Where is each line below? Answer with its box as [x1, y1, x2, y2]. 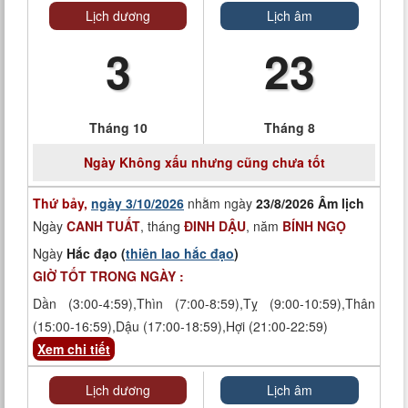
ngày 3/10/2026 [91, 194, 184, 212]
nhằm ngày [184, 194, 256, 212]
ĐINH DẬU [184, 217, 246, 235]
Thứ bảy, [33, 194, 91, 212]
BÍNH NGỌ [282, 217, 346, 235]
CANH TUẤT [66, 217, 140, 235]
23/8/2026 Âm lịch [256, 194, 364, 212]
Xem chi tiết [37, 340, 110, 358]
